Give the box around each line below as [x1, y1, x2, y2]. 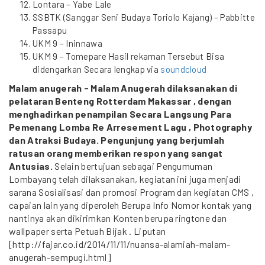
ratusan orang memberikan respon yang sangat [9, 147, 223, 159]
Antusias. [9, 160, 53, 172]
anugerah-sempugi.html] [9, 251, 112, 263]
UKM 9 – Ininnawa [33, 38, 102, 49]
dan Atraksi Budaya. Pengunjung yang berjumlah [9, 134, 225, 146]
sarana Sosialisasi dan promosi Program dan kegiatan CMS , [9, 186, 254, 198]
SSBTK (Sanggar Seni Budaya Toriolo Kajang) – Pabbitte [33, 12, 255, 22]
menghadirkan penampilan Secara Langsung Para [9, 108, 232, 119]
